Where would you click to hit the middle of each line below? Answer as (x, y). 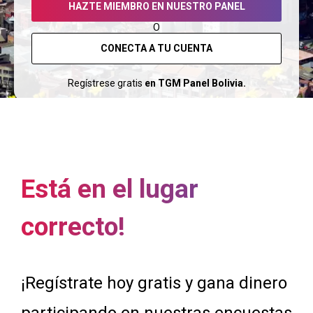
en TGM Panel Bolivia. (195, 83)
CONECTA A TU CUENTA (156, 48)
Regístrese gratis (106, 83)
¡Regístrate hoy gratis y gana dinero (154, 283)
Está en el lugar (110, 189)
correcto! (73, 227)
